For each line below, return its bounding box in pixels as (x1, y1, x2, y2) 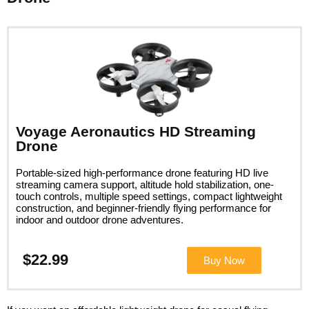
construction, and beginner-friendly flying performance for (16, 201, 271, 214)
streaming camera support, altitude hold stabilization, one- (16, 178, 274, 190)
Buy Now (203, 254, 245, 266)
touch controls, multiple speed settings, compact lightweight (16, 190, 282, 202)
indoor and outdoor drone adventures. (16, 213, 183, 226)
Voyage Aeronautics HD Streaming (16, 123, 256, 139)
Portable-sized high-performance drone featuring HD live (16, 166, 268, 179)
